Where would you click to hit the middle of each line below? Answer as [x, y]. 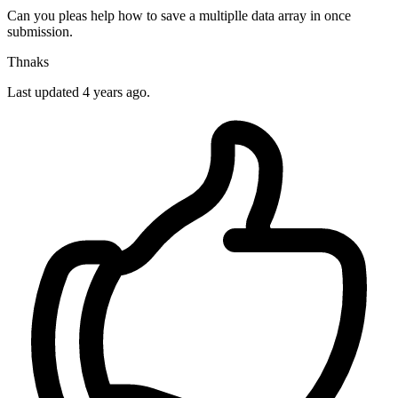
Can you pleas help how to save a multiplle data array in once [179, 16]
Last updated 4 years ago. [79, 92]
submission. [40, 32]
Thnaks [28, 62]
